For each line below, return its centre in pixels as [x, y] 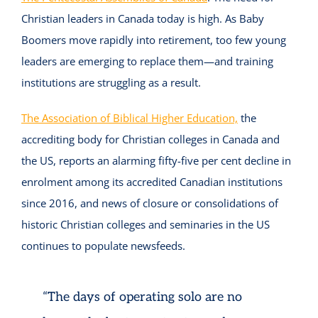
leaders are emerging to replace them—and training [147, 61]
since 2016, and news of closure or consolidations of [149, 203]
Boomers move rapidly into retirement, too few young [153, 40]
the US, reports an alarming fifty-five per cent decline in [156, 161]
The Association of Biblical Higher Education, [129, 118]
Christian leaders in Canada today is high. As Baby [142, 19]
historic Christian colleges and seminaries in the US [145, 225]
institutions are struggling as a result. [111, 83]
